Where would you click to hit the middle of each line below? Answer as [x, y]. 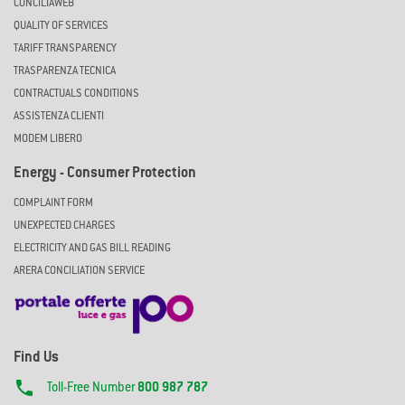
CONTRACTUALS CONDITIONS [76, 94]
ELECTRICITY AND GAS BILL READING [92, 248]
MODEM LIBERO [48, 139]
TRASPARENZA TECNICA [65, 71]
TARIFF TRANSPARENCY [65, 48]
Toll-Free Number [92, 388]
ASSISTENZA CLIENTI [59, 116]
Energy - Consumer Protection [105, 174]
